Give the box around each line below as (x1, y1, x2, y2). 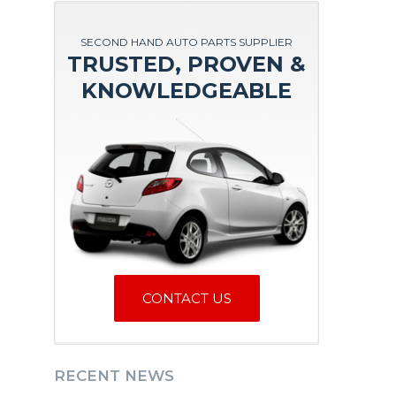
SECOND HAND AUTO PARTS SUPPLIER (80, 35, 293, 49)
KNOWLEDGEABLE (81, 78, 292, 103)
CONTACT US (141, 289, 232, 307)
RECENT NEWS (54, 367, 174, 385)
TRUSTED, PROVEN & (67, 51, 306, 77)
